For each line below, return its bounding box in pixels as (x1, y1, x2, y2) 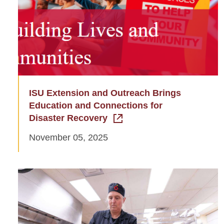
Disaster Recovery (29, 113, 107, 123)
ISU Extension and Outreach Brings (29, 88, 181, 98)
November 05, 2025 (29, 132, 108, 143)
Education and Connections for (29, 100, 162, 111)
